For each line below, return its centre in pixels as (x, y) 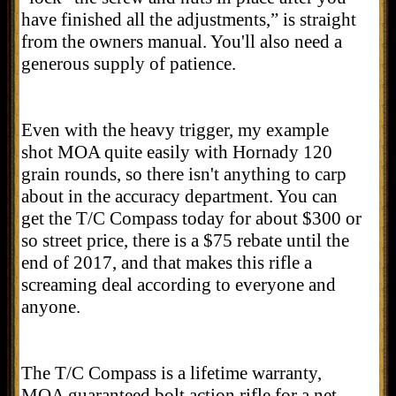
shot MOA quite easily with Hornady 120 (177, 152)
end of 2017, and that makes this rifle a (167, 262)
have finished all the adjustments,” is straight (189, 19)
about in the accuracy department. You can (179, 196)
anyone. (51, 306)
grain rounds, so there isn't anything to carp (184, 174)
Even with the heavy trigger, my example (175, 129)
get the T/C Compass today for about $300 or (191, 218)
